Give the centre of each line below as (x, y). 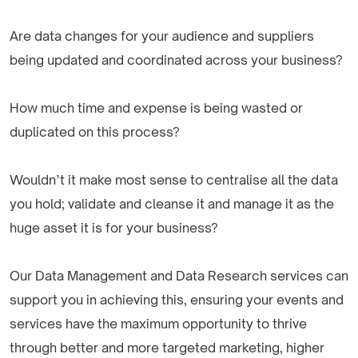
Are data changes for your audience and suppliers (162, 36)
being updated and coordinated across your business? (176, 60)
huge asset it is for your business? (114, 227)
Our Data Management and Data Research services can (179, 275)
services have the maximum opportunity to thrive (158, 323)
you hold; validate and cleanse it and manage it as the (172, 203)
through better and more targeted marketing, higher (167, 347)
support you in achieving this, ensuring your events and (177, 299)
